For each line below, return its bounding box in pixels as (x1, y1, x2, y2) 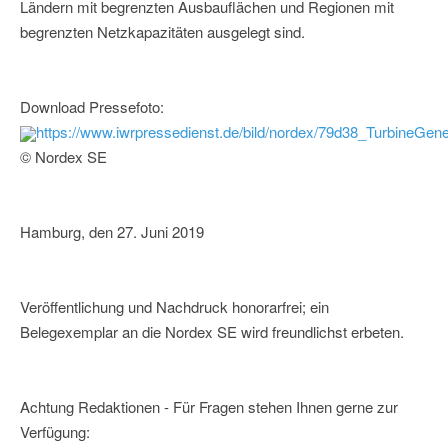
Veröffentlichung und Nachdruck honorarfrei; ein (20, 296, 329, 318)
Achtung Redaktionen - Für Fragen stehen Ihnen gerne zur (20, 396, 398, 418)
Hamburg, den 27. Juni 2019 (20, 221, 204, 243)
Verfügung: (20, 421, 90, 443)
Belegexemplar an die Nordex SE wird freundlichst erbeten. (20, 321, 404, 343)
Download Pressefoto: (20, 96, 164, 118)
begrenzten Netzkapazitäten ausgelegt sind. (20, 21, 305, 43)
